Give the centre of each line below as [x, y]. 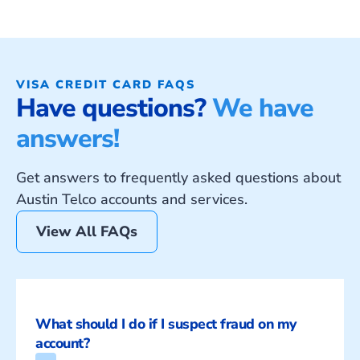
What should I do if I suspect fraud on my [166, 324]
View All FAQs [87, 232]
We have [263, 108]
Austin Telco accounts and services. [132, 200]
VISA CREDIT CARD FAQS [106, 85]
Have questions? [114, 108]
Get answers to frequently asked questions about [178, 178]
